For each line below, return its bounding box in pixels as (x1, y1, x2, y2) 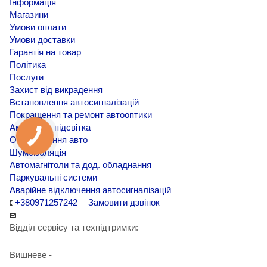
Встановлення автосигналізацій (10, 97, 139, 108)
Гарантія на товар (10, 47, 81, 58)
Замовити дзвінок (88, 197, 160, 208)
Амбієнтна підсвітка (10, 122, 91, 133)
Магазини (10, 10, 48, 20)
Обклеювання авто (10, 135, 88, 145)
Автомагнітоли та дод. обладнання (10, 160, 151, 170)
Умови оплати (10, 22, 66, 33)
